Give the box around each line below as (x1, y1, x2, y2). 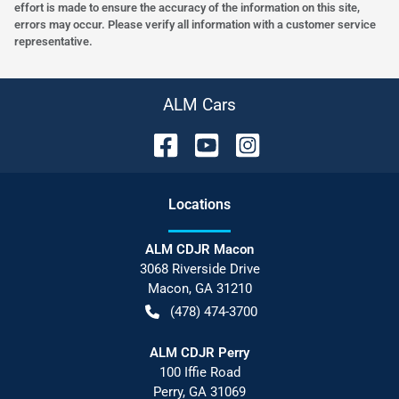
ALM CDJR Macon (145, 240, 254, 257)
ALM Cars (163, 94, 236, 115)
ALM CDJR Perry (150, 344, 249, 361)
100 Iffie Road (159, 363, 240, 380)
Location (168, 195, 224, 213)
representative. (14, 34, 93, 48)
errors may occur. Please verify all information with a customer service (14, 17, 376, 31)
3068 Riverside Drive (139, 260, 260, 277)
